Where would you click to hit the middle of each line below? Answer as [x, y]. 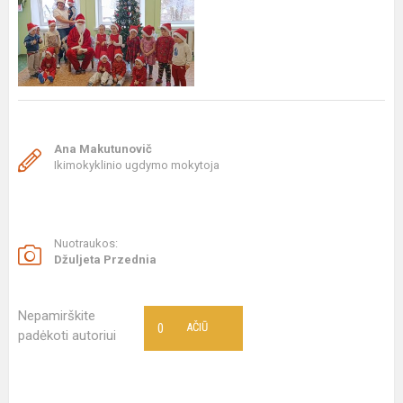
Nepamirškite [57, 316]
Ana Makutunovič [103, 149]
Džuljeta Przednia [105, 260]
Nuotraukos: [86, 243]
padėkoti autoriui [67, 336]
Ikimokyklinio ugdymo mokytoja [137, 165]
